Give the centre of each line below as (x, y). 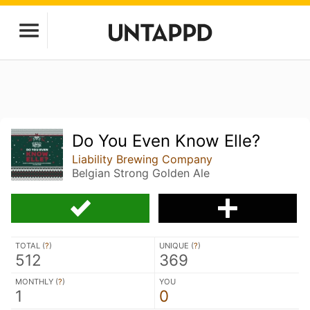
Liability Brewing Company (143, 159)
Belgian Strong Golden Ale (141, 173)
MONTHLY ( (37, 281)
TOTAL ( (30, 245)
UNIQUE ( (176, 245)
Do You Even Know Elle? (166, 141)
